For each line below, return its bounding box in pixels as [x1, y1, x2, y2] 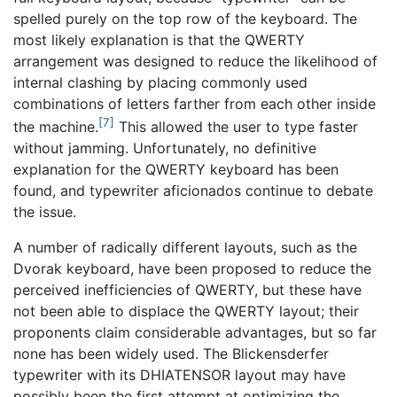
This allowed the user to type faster [114, 117, 358, 136]
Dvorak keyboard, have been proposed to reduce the [13, 259, 371, 277]
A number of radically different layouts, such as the [13, 237, 357, 256]
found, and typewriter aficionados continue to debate [13, 181, 373, 199]
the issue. [13, 202, 76, 221]
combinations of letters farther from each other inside [13, 94, 376, 113]
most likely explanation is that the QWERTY [13, 30, 305, 49]
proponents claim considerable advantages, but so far [13, 323, 377, 341]
